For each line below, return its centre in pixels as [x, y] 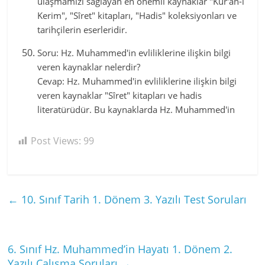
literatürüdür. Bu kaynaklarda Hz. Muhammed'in [136, 109]
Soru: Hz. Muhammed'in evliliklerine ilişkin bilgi [134, 53]
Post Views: [56, 141]
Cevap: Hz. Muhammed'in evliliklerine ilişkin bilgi [137, 81]
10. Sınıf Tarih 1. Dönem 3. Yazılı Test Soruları [133, 199]
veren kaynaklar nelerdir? [89, 67]
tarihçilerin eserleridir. [83, 30]
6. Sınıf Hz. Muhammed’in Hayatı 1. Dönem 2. [120, 249]
